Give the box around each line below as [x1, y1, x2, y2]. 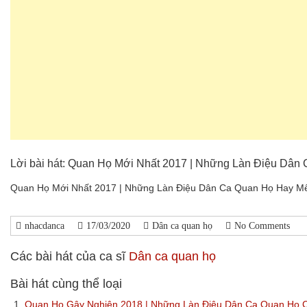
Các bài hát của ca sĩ [10, 249, 129, 263]
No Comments [234, 220, 290, 231]
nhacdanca [25, 220, 64, 231]
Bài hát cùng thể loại [10, 276, 122, 291]
